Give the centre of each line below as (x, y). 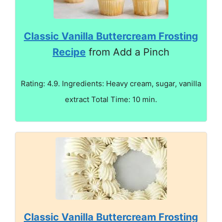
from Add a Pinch (128, 52)
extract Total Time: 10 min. (111, 99)
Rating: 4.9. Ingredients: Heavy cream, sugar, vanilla (111, 83)
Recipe (69, 52)
